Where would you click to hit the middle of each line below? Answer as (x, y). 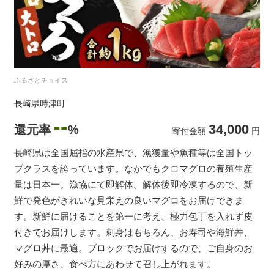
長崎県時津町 (40, 103)
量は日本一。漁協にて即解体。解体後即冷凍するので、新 (133, 184)
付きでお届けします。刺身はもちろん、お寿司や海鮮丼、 (133, 232)
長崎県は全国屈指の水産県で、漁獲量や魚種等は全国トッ (133, 152)
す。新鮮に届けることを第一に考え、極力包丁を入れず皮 (133, 216)
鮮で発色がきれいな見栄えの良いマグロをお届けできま (129, 200)
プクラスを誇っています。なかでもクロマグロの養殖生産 (133, 168)
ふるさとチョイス (41, 80)
